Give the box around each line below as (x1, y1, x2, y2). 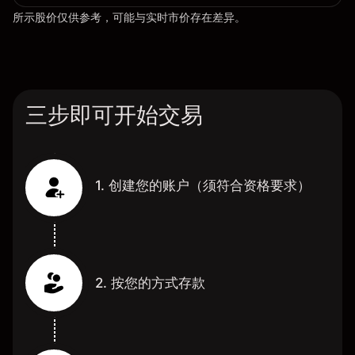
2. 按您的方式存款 (95, 275, 205, 292)
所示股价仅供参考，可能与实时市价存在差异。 (13, 10, 246, 25)
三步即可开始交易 (25, 101, 203, 129)
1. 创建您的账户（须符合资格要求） (95, 177, 311, 194)
